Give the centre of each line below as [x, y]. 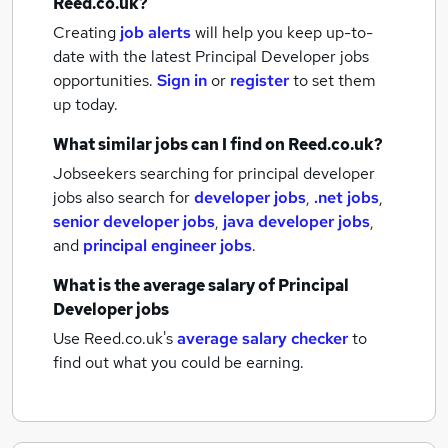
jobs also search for [123, 197]
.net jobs [346, 197]
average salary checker [262, 338]
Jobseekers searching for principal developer [214, 173]
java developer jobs [296, 221]
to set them [334, 80]
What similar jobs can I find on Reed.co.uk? [218, 144]
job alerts [155, 32]
